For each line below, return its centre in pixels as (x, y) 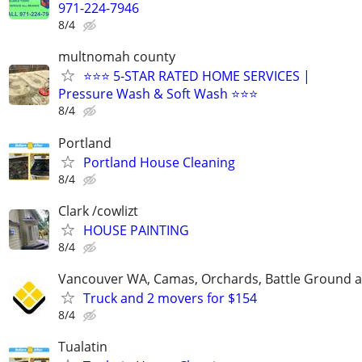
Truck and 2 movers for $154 (170, 298)
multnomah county (117, 57)
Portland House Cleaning (159, 162)
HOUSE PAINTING (136, 230)
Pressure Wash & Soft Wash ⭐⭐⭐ (158, 94)
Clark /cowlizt (98, 210)
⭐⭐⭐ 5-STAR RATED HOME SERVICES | (197, 76)
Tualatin (83, 347)
